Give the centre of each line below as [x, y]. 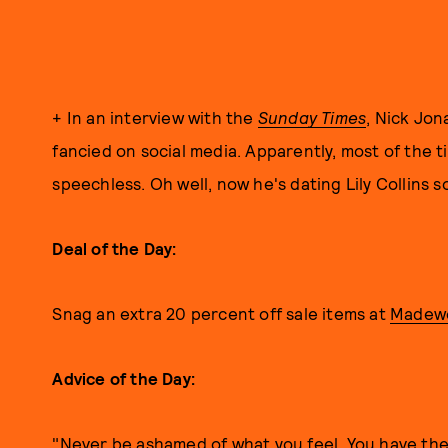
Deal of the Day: [114, 248]
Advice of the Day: [123, 378]
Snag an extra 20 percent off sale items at [221, 313]
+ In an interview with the [155, 117]
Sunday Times [312, 117]
